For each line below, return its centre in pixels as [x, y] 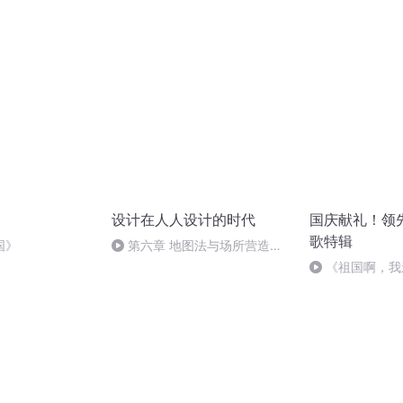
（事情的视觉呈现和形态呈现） [200, 264]
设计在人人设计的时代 [184, 220]
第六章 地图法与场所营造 [199, 246]
